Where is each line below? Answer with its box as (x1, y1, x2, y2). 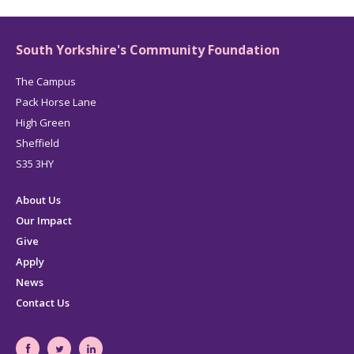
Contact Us (16, 296, 70, 310)
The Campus (16, 74, 76, 88)
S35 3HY (16, 156, 54, 171)
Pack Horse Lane (16, 95, 96, 109)
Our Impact (16, 213, 72, 228)
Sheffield (16, 136, 59, 150)
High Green (16, 115, 70, 130)
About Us (16, 193, 61, 207)
